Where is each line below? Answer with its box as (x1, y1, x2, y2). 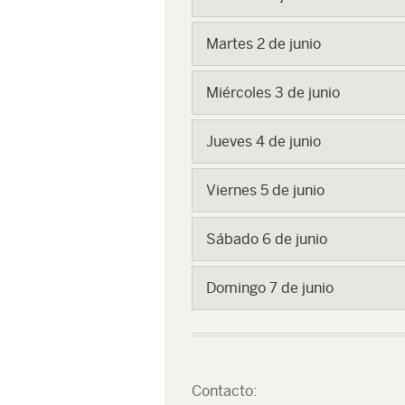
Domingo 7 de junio (206, 279, 334, 297)
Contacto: (192, 382, 257, 400)
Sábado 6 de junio (206, 231, 327, 248)
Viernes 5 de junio (206, 182, 325, 199)
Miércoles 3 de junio (206, 84, 340, 101)
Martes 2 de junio (206, 35, 321, 52)
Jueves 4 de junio (206, 133, 321, 150)
